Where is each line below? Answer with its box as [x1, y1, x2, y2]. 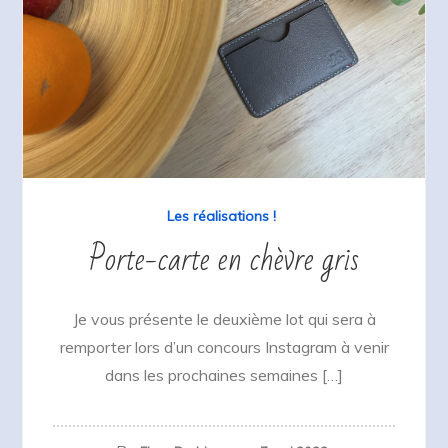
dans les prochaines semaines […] [105, 364, 343, 385]
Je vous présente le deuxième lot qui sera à [72, 308, 376, 329]
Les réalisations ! [167, 206, 276, 225]
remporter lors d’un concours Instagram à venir [59, 336, 389, 357]
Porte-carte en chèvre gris [89, 229, 359, 289]
